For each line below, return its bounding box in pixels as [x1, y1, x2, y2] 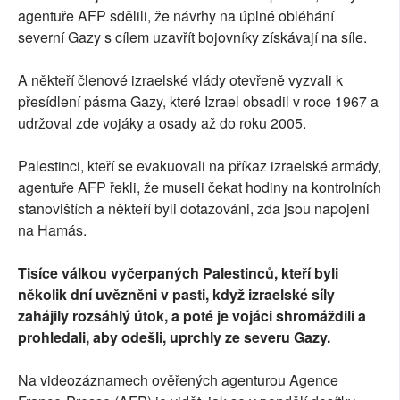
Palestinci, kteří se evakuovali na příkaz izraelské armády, [18, 155, 381, 177]
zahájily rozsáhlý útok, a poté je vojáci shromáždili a [18, 305, 366, 327]
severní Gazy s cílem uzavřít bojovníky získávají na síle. [18, 27, 367, 48]
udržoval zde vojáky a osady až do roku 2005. [18, 112, 306, 134]
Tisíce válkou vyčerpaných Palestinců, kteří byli [18, 262, 338, 284]
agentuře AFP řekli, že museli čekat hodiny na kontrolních [18, 177, 381, 198]
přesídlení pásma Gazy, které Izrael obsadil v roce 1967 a [18, 91, 379, 112]
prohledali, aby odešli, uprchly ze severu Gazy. [18, 327, 330, 348]
